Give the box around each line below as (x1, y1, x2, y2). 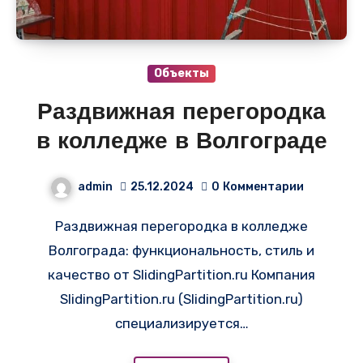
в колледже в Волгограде (36, 130, 327, 154)
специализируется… (114, 314, 249, 331)
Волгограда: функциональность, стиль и (49, 241, 314, 258)
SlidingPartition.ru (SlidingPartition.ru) (60, 290, 303, 307)
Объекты (154, 66, 209, 80)
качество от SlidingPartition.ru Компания (48, 266, 315, 283)
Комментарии (222, 180, 304, 194)
